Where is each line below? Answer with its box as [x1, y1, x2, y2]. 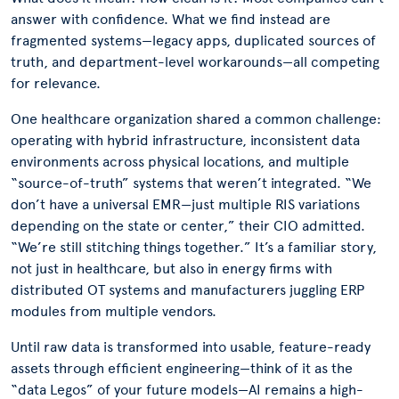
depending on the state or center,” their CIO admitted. [11, 217, 365, 234]
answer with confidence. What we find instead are [11, 11, 330, 28]
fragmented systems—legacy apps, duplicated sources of [11, 32, 376, 49]
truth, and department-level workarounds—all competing [11, 53, 379, 70]
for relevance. [11, 75, 101, 92]
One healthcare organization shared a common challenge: [11, 110, 381, 127]
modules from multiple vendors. [11, 303, 216, 320]
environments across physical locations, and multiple [11, 153, 349, 170]
